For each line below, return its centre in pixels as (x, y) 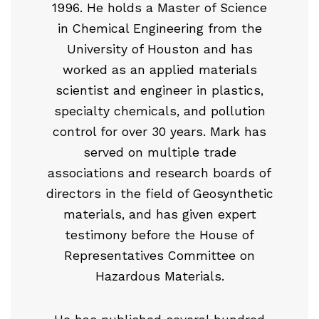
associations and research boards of (159, 173)
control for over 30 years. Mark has (159, 132)
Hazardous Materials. (159, 277)
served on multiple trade (159, 153)
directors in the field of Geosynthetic (159, 194)
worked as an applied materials (159, 70)
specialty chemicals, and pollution (159, 111)
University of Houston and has (159, 49)
